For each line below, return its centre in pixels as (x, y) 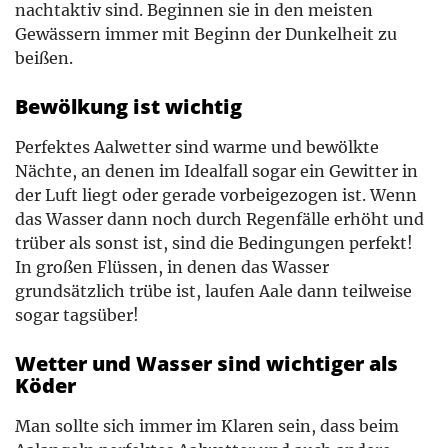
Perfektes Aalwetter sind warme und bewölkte (197, 146)
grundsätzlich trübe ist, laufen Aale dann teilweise (213, 290)
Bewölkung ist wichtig (128, 107)
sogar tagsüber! (77, 314)
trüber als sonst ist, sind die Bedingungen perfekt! (214, 242)
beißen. (44, 57)
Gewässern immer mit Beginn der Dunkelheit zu (206, 33)
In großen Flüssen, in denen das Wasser (172, 266)
